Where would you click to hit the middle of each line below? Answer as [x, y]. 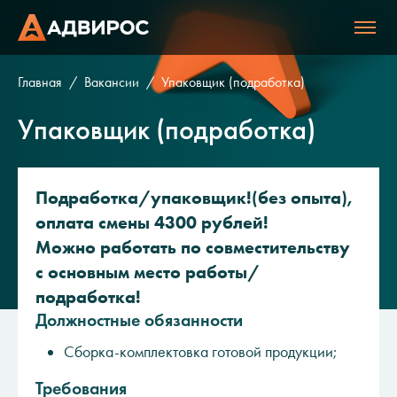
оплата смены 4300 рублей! [152, 222]
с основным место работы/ [148, 272]
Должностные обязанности [139, 320]
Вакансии [112, 82]
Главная [40, 82]
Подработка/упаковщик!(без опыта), [194, 198]
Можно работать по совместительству [193, 247]
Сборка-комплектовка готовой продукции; [200, 352]
